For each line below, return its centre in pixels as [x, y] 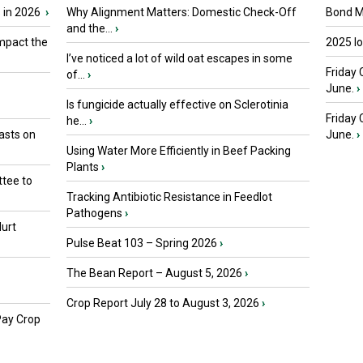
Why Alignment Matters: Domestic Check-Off [181, 12]
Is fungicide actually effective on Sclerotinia [177, 105]
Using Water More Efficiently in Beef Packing [179, 151]
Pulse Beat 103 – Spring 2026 [142, 243]
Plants [83, 167]
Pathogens [94, 213]
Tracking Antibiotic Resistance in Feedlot [169, 197]
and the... [90, 28]
